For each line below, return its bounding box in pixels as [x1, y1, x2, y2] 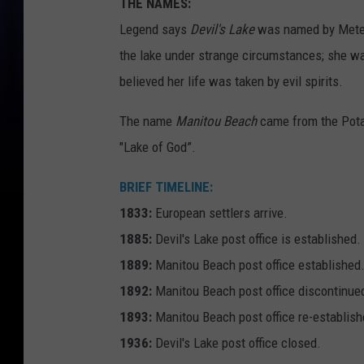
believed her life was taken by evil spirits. [119, 73, 343, 90]
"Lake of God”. [119, 139, 196, 156]
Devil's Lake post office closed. [152, 335, 321, 352]
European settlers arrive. [152, 205, 288, 222]
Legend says [119, 21, 190, 38]
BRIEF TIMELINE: [119, 179, 213, 196]
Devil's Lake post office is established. [152, 231, 361, 248]
